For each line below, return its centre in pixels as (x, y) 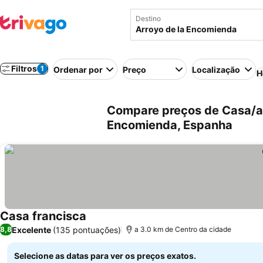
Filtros (24, 68)
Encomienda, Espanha (170, 125)
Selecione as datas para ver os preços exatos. (105, 256)
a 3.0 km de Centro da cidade (183, 229)
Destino (148, 18)
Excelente (31, 230)
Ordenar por (78, 69)
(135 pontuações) (87, 230)
